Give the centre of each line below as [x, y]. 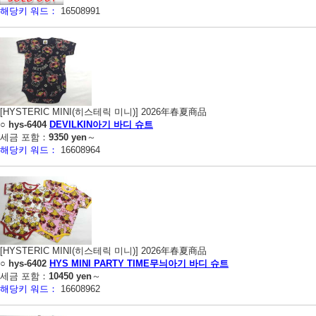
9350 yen [68, 137]
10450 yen [70, 276]
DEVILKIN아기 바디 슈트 [101, 124]
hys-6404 [28, 124]
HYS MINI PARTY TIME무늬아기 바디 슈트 [139, 263]
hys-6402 [28, 263]
